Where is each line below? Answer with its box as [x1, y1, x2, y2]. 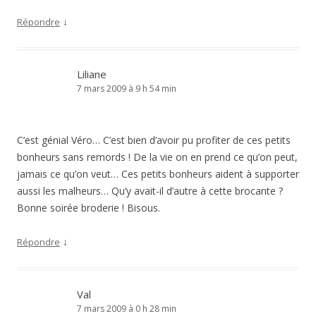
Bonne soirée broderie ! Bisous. [17, 201, 160, 214]
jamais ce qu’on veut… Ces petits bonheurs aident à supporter [17, 167, 299, 181]
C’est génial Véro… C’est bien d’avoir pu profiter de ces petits [17, 133, 291, 147]
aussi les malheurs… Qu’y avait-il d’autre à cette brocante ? [17, 184, 283, 197]
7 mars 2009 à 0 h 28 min [77, 303, 176, 315]
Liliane [77, 67, 107, 81]
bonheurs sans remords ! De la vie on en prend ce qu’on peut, [17, 150, 298, 164]
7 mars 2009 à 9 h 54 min [77, 83, 176, 95]
